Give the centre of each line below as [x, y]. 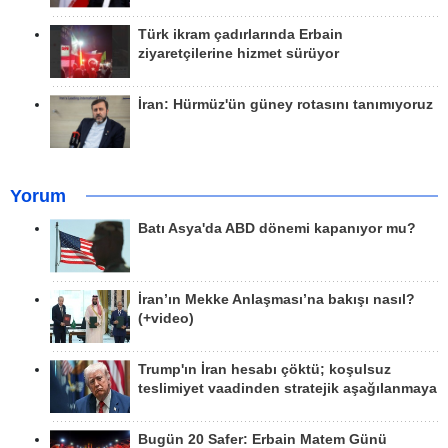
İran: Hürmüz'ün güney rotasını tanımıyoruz [285, 104]
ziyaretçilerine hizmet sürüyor [238, 53]
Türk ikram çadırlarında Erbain [240, 34]
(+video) [166, 318]
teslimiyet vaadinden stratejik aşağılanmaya [287, 388]
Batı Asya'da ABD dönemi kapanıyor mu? [279, 229]
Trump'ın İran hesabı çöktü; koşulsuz [264, 369]
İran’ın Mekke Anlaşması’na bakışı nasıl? [276, 299]
